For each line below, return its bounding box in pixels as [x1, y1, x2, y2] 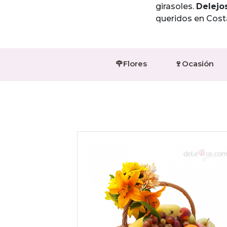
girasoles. [156, 2, 197, 11]
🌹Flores [115, 59, 147, 68]
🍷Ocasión [174, 59, 214, 68]
